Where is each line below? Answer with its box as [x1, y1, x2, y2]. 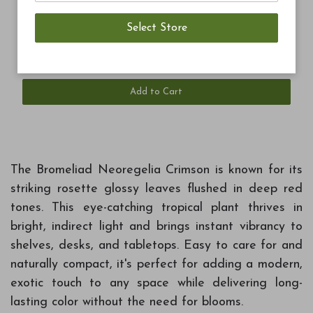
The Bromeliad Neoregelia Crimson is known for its [10, 163, 303, 177]
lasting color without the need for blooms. [10, 295, 243, 309]
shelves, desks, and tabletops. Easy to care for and [10, 238, 303, 252]
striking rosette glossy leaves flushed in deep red [10, 182, 303, 196]
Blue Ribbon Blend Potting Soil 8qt [22, 60, 173, 71]
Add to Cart [130, 87, 183, 96]
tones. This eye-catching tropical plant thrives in [10, 201, 303, 214]
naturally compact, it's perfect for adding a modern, [10, 257, 303, 271]
